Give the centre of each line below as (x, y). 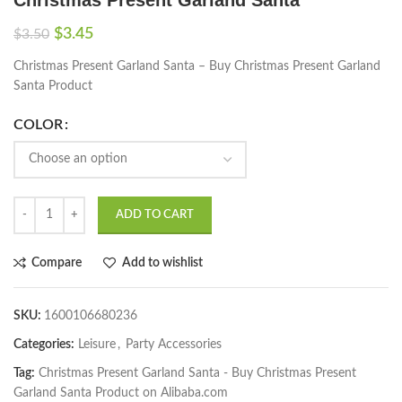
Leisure (97, 344)
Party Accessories (174, 344)
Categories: (44, 344)
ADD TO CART (155, 214)
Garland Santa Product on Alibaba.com (121, 393)
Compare (57, 262)
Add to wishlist (162, 262)
